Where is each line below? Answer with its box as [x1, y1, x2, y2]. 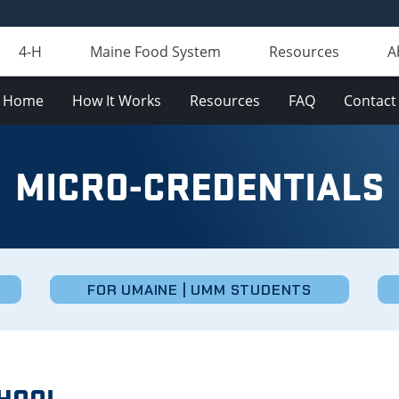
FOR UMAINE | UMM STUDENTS [86, 280, 312, 299]
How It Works [72, 91, 161, 110]
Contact [344, 91, 396, 110]
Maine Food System [90, 42, 221, 61]
